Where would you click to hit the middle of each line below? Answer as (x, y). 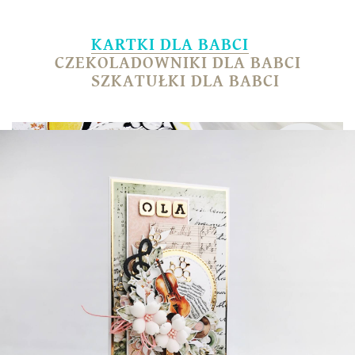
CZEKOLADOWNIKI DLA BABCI (177, 63)
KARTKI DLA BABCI (170, 44)
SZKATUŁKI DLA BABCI (185, 81)
